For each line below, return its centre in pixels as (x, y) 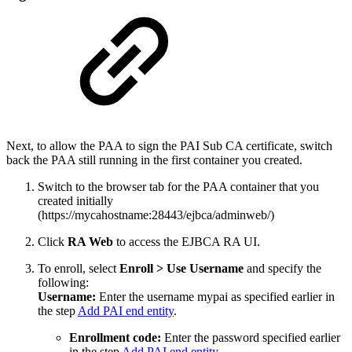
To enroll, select (79, 268)
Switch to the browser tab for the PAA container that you (178, 186)
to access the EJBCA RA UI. (187, 241)
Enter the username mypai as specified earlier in (215, 296)
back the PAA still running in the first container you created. (154, 159)
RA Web (90, 241)
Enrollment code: (115, 337)
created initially (75, 200)
